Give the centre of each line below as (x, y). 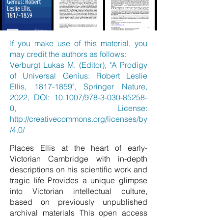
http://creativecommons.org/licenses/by (79, 119)
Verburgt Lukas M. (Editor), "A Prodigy (79, 65)
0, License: (79, 108)
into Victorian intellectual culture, (79, 191)
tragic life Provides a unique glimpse (79, 180)
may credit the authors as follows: (68, 54)
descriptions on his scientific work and (79, 169)
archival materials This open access (79, 213)
